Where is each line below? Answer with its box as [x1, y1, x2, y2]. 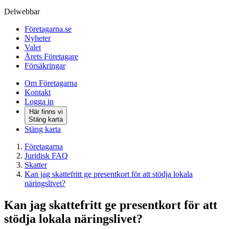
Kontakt [25, 88, 51, 97]
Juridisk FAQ [25, 151, 68, 160]
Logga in [25, 97, 54, 106]
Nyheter [25, 34, 51, 42]
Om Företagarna [25, 79, 77, 87]
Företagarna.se [25, 25, 72, 33]
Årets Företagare [25, 52, 78, 61]
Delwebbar [4, 7, 40, 16]
